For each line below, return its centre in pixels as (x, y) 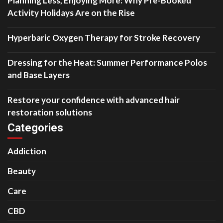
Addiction (27, 151)
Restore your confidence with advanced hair (94, 100)
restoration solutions (50, 112)
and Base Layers (39, 75)
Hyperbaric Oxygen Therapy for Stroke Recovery (104, 38)
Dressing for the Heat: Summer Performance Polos (107, 62)
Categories (35, 128)
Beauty (22, 171)
